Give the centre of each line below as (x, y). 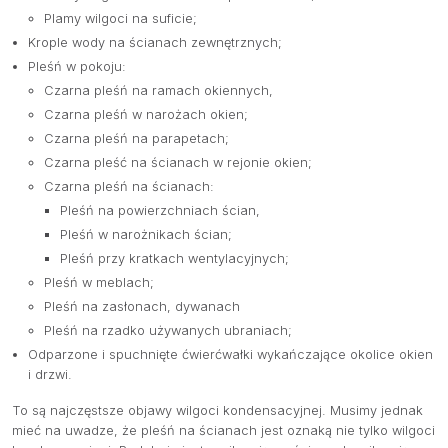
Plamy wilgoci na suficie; (120, 19)
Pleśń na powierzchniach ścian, (160, 211)
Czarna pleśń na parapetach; (136, 139)
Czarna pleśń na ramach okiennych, (158, 91)
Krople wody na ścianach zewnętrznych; (155, 43)
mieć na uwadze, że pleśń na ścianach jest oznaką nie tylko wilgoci (223, 431)
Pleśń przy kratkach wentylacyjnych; (174, 259)
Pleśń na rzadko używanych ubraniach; (168, 331)
